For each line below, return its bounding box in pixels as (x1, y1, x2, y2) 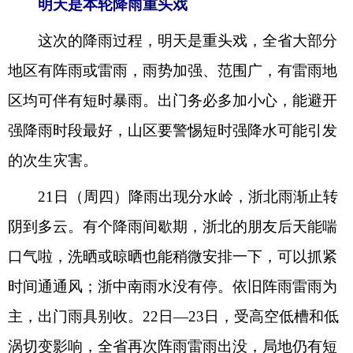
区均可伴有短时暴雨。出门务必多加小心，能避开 (8, 92, 337, 109)
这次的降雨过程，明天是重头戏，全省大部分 (8, 32, 337, 49)
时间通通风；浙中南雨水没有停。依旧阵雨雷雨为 (8, 278, 337, 295)
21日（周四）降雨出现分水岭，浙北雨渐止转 (8, 188, 338, 205)
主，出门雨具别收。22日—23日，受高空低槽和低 (8, 308, 339, 325)
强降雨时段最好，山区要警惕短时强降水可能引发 (8, 122, 337, 139)
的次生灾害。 (8, 152, 98, 169)
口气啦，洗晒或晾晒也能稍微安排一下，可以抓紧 (8, 248, 337, 265)
